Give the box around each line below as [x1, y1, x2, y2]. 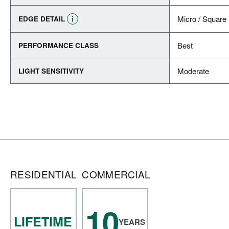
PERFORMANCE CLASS [18, 40, 99, 50]
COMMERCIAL [82, 167, 151, 181]
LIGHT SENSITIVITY [18, 66, 84, 76]
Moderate [177, 65, 209, 76]
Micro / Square [177, 13, 226, 24]
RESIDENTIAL [10, 167, 77, 181]
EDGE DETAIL [18, 14, 65, 24]
